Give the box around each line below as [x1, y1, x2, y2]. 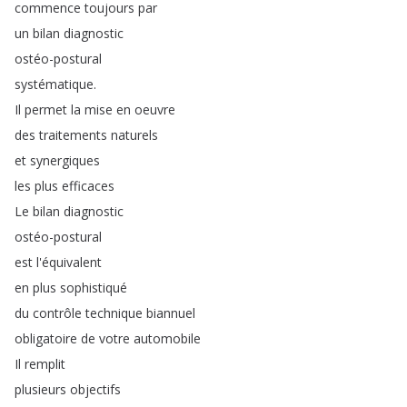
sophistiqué [60, 279, 127, 296]
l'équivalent [36, 253, 102, 271]
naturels [111, 126, 158, 144]
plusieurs [15, 381, 66, 398]
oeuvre [134, 101, 175, 118]
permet [25, 101, 67, 118]
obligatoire [15, 330, 77, 347]
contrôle [33, 304, 82, 322]
